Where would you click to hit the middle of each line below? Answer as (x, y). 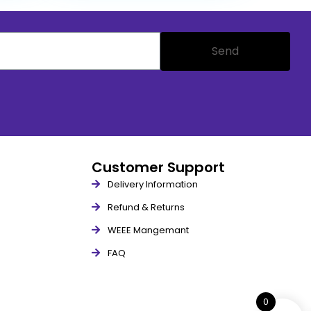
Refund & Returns (146, 207)
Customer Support (158, 167)
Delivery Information (152, 184)
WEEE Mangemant (148, 230)
